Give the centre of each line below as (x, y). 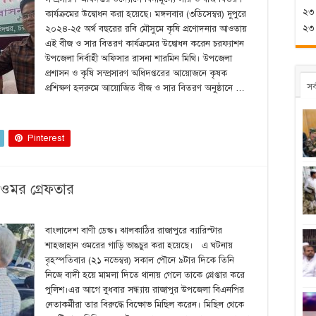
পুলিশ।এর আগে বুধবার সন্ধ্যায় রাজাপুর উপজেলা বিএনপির (145, 290)
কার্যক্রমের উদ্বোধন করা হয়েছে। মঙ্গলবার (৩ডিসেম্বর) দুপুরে (146, 14)
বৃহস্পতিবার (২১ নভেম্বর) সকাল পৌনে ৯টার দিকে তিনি (140, 260)
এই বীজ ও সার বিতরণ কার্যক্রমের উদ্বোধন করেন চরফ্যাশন (145, 44)
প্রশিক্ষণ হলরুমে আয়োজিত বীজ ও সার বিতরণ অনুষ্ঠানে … (145, 88)
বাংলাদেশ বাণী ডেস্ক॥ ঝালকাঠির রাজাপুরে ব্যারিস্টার (134, 231)
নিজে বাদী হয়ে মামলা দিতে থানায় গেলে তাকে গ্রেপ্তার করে (145, 275)
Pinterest (46, 138)
